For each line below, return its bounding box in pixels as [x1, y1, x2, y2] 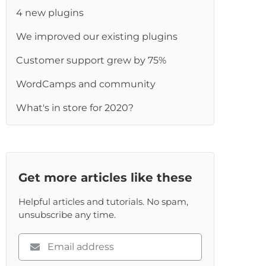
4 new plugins [16, 7, 84, 18]
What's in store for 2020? [16, 102, 134, 113]
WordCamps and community [16, 78, 156, 90]
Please [18, 234, 49, 245]
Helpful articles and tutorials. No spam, [18, 196, 189, 207]
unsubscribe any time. [18, 209, 116, 220]
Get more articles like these [18, 170, 193, 185]
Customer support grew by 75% [16, 55, 167, 66]
